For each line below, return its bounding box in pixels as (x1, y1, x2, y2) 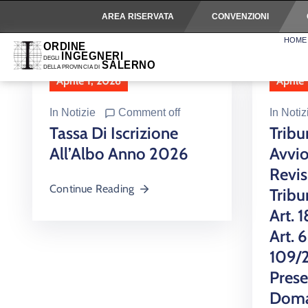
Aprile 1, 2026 (56, 74, 121, 87)
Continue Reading (49, 181, 135, 195)
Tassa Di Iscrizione (49, 122, 178, 143)
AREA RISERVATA (101, 12, 174, 21)
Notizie (61, 106, 96, 118)
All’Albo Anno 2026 (49, 143, 188, 164)
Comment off (118, 106, 180, 118)
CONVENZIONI (211, 12, 269, 21)
